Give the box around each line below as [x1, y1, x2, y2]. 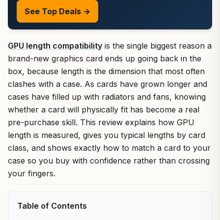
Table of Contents [17, 201, 87, 211]
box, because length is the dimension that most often [8, 66, 205, 76]
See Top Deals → [25, 6, 90, 16]
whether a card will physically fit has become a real [8, 105, 199, 114]
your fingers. [8, 168, 55, 178]
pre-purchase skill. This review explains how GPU [8, 117, 194, 127]
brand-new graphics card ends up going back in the [8, 54, 201, 63]
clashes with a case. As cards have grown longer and [8, 79, 207, 89]
